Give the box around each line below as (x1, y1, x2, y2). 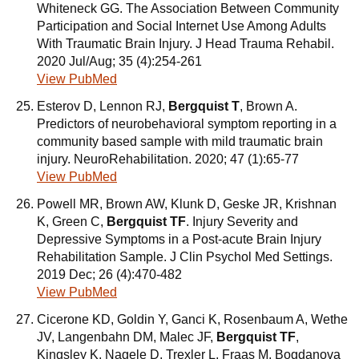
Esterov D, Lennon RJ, (37, 99, 168, 113)
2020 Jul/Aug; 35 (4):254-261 (37, 54, 202, 68)
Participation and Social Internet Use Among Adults (37, 19, 326, 33)
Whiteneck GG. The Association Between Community (37, 2, 339, 15)
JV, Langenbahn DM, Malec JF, (37, 330, 216, 344)
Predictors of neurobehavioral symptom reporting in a (37, 117, 337, 131)
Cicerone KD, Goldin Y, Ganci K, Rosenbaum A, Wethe (37, 313, 348, 326)
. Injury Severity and (186, 215, 298, 228)
